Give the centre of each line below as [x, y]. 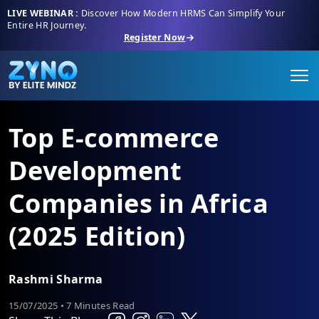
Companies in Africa [139, 203]
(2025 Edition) [97, 236]
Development [95, 171]
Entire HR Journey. [47, 25]
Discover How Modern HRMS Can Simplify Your [183, 13]
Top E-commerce [114, 138]
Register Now [155, 37]
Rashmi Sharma [56, 279]
